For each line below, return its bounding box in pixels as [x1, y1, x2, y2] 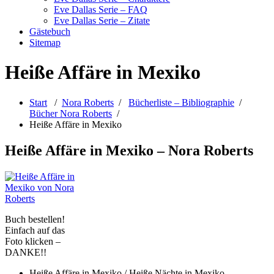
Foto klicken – [5, 235, 61, 246]
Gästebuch [29, 26, 70, 37]
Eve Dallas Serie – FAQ [54, 4, 147, 15]
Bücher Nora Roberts [29, 108, 112, 119]
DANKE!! [5, 246, 46, 257]
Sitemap [29, 37, 61, 48]
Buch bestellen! [5, 213, 65, 224]
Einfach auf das [5, 224, 65, 235]
